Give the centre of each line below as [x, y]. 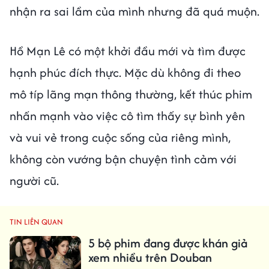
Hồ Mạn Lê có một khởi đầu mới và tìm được [128, 50]
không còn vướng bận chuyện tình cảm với [123, 159]
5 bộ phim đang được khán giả [168, 243]
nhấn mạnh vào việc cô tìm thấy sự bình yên [127, 115]
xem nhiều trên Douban [150, 257]
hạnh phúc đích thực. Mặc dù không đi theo [125, 72]
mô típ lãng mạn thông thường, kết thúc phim [131, 94]
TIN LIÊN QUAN [36, 222]
